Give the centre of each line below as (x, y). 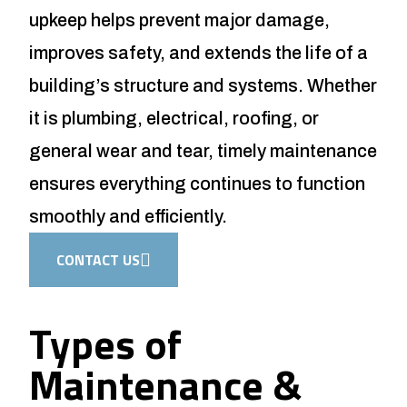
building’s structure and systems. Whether (203, 85)
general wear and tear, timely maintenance (203, 150)
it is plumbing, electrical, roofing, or (174, 118)
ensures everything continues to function (197, 183)
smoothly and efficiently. (128, 216)
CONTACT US (98, 259)
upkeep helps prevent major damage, (179, 20)
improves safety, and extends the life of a (199, 52)
